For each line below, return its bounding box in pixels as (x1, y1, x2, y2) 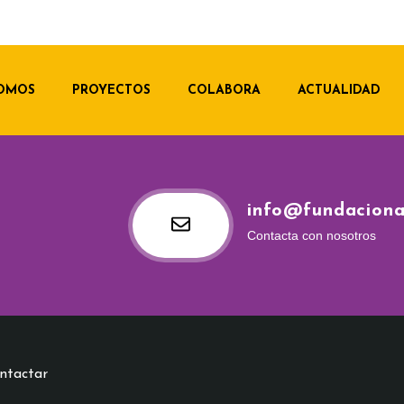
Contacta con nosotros (247, 228, 377, 243)
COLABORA (187, 83, 261, 97)
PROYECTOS (71, 83, 151, 97)
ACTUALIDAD (297, 83, 381, 97)
